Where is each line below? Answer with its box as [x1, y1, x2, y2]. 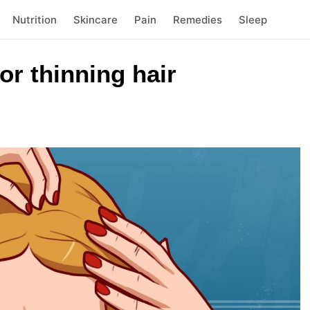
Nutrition [12, 12, 57, 26]
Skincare [73, 12, 118, 26]
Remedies [172, 12, 222, 26]
